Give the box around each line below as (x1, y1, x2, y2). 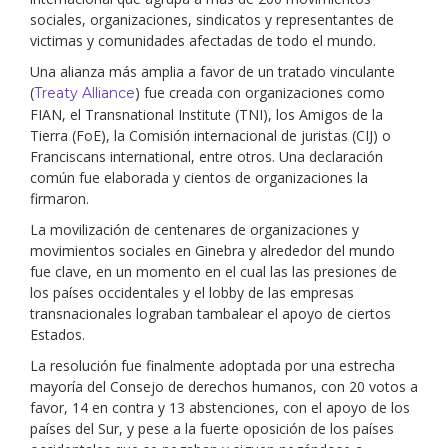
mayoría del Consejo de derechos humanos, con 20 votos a (30, 377, 418, 396)
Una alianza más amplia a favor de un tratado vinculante (30, 62, 395, 81)
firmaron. (30, 189, 89, 208)
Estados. (30, 325, 85, 344)
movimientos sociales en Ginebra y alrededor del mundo (30, 241, 395, 260)
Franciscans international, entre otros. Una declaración (30, 147, 383, 166)
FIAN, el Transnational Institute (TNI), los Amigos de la (30, 105, 383, 124)
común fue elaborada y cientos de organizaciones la (30, 168, 368, 187)
